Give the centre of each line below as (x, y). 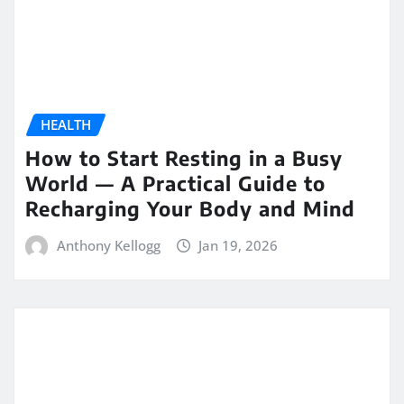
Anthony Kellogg (108, 245)
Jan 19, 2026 (239, 245)
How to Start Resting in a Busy (184, 157)
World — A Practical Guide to (175, 183)
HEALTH (66, 125)
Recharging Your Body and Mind (190, 208)
